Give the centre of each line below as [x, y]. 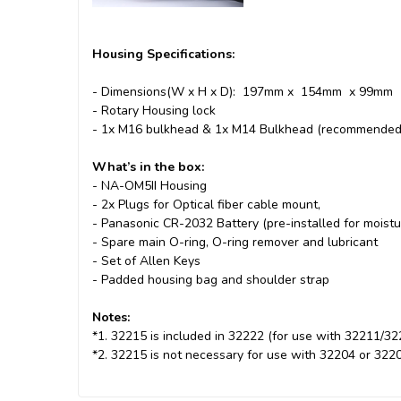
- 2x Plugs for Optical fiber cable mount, [206, 205]
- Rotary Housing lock [154, 111]
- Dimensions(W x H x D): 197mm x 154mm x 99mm [243, 92]
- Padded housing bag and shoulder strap [211, 280]
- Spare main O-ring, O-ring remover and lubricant [237, 243]
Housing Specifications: [163, 55]
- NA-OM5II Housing [149, 186]
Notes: [111, 318]
